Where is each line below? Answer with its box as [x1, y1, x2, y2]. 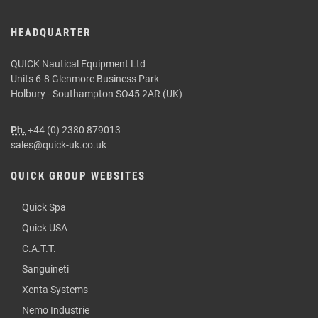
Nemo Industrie [22, 305, 89, 316]
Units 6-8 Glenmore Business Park [11, 73, 159, 84]
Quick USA [22, 222, 67, 234]
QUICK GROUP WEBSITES [11, 170, 146, 182]
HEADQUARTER [11, 26, 91, 39]
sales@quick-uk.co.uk [11, 139, 106, 150]
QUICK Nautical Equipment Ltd [11, 58, 146, 70]
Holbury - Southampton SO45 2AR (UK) [11, 88, 182, 99]
